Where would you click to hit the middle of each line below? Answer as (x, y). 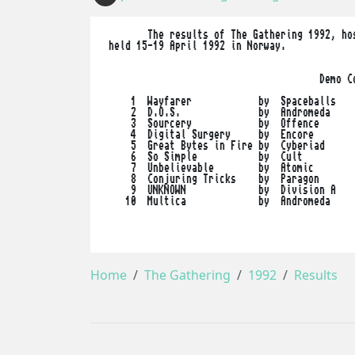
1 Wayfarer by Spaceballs (219, 101)
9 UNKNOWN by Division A (219, 190)
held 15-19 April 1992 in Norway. (197, 46)
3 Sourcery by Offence (211, 123)
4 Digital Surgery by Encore (208, 134)
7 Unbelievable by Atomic (208, 168)
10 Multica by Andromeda (217, 201)
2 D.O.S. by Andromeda (217, 112)
